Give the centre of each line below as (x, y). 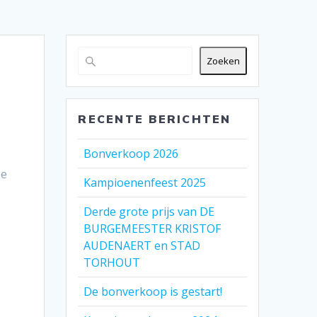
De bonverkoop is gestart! (153, 292)
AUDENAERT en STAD (142, 246)
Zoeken (223, 61)
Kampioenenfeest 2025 (145, 183)
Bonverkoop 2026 (131, 154)
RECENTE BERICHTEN (155, 119)
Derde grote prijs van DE (149, 212)
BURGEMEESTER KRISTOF (152, 229)
